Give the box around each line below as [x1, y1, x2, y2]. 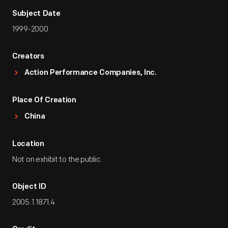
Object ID [12, 183, 46, 191]
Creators [12, 53, 44, 61]
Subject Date [12, 10, 61, 18]
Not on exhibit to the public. [12, 155, 102, 164]
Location [12, 140, 44, 148]
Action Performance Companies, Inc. [24, 69, 157, 77]
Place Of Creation [12, 97, 76, 104]
